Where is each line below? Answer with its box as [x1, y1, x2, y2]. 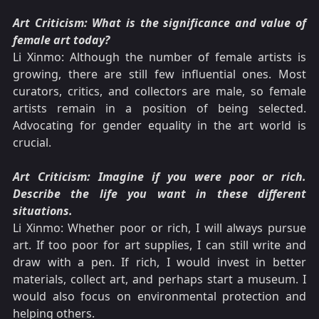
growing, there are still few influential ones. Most [13, 66, 306, 83]
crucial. [13, 135, 51, 151]
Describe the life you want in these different [13, 186, 306, 202]
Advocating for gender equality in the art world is [13, 117, 306, 134]
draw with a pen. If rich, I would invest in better [13, 254, 306, 271]
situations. [13, 203, 73, 219]
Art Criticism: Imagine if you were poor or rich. [13, 169, 306, 185]
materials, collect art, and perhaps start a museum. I [13, 271, 306, 288]
